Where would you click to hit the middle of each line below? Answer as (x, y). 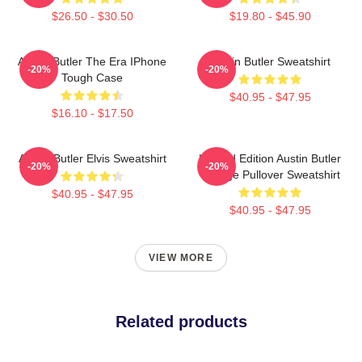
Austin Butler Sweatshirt (270, 61)
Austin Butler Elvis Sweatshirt (92, 158)
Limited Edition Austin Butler (270, 158)
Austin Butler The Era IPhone (92, 61)
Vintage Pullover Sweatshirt (270, 174)
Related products (181, 321)
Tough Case (92, 77)
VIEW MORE (181, 257)
